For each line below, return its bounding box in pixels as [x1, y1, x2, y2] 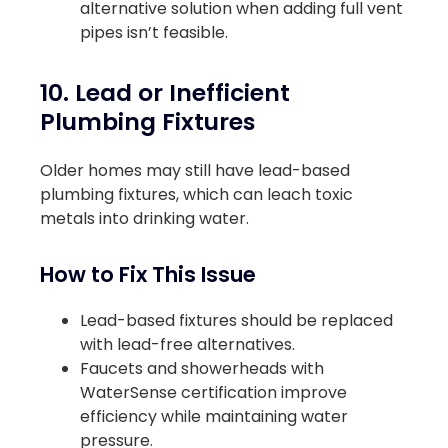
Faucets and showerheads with [80, 357, 324, 381]
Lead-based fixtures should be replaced [80, 309, 393, 333]
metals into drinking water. [40, 207, 249, 231]
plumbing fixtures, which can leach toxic [40, 183, 353, 207]
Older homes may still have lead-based [40, 159, 350, 183]
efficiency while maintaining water [80, 405, 348, 429]
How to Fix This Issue [40, 259, 256, 289]
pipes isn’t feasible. [80, 21, 228, 45]
